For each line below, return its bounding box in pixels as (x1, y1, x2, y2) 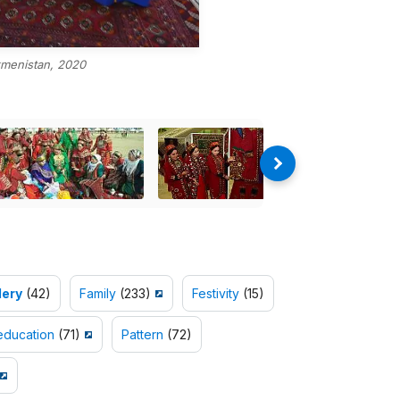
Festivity (191, 286, 239, 302)
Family (79, 286, 116, 302)
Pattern (121, 327, 163, 343)
